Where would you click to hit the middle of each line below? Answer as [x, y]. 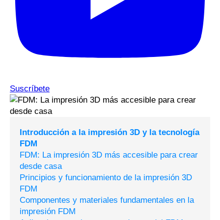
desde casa [41, 166]
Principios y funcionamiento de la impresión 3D [106, 178]
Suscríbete [30, 89]
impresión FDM [48, 212]
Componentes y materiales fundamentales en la [107, 200]
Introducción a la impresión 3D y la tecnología [110, 133]
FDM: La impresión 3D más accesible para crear [109, 155]
